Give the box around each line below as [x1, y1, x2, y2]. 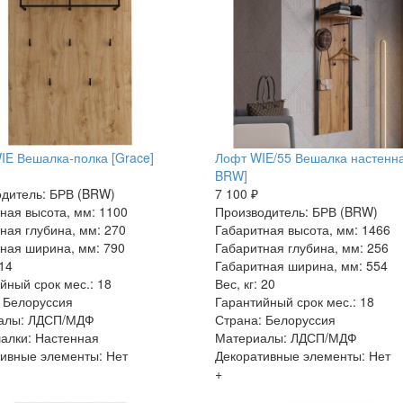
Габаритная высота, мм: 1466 [214, 219, 390, 238]
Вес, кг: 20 [214, 273, 275, 292]
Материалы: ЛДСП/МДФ [214, 327, 357, 346]
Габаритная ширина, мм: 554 [214, 255, 388, 274]
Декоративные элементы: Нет [214, 345, 390, 364]
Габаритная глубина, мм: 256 [214, 237, 389, 256]
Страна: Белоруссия [214, 309, 336, 328]
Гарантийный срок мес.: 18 [214, 291, 374, 310]
